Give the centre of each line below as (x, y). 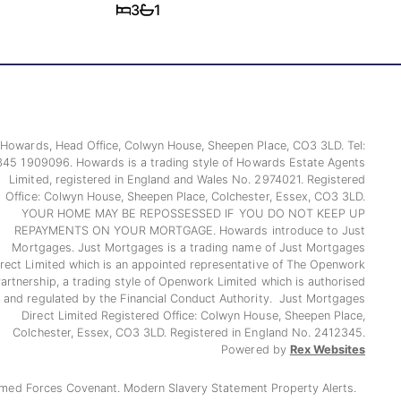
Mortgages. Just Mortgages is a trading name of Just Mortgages (188, 247)
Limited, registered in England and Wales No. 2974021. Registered (187, 179)
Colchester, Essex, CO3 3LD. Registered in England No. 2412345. (189, 333)
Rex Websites (327, 350)
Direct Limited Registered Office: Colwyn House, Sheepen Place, (193, 316)
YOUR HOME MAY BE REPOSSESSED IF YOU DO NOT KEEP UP (193, 213)
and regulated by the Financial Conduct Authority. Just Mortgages (184, 299)
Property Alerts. (314, 388)
